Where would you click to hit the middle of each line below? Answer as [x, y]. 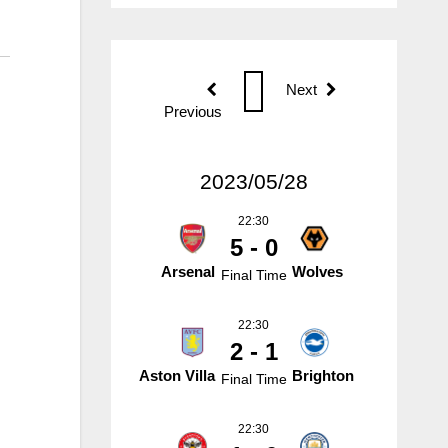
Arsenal [188, 271]
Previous [192, 111]
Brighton [323, 375]
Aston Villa [177, 375]
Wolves [318, 271]
